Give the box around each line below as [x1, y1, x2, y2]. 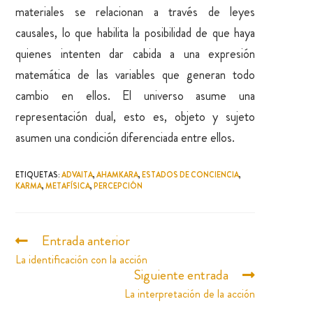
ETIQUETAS [15, 168, 59, 180]
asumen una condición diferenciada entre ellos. [15, 128, 235, 147]
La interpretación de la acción [124, 285, 256, 302]
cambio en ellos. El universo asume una [15, 86, 256, 105]
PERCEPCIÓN [94, 180, 143, 191]
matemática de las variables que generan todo [15, 65, 256, 84]
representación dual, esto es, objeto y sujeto [15, 107, 256, 126]
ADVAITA [61, 168, 94, 180]
